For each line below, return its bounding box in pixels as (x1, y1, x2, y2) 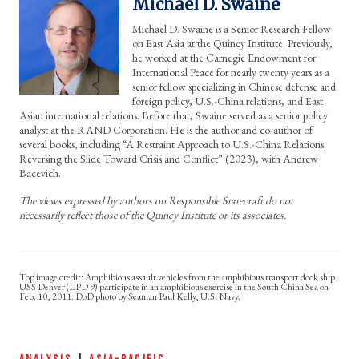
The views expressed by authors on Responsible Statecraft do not (19, 192, 293, 208)
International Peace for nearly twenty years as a (132, 64, 329, 79)
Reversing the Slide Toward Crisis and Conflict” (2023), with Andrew (19, 151, 318, 166)
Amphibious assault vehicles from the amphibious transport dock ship (85, 270, 335, 284)
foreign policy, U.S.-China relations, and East (132, 93, 323, 108)
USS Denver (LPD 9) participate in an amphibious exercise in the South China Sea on (19, 280, 329, 293)
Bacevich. (19, 165, 61, 180)
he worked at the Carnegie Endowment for (132, 50, 316, 65)
